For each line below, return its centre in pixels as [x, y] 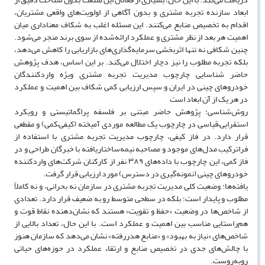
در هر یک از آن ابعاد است [209, 99]
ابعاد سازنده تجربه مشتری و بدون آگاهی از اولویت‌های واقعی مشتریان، [131, 12]
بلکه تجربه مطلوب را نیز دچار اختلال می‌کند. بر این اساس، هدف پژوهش [131, 62]
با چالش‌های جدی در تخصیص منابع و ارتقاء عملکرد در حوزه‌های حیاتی [131, 248]
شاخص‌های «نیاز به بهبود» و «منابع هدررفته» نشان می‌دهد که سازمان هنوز [131, 236]
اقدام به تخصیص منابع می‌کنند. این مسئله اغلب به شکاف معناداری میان [131, 25]
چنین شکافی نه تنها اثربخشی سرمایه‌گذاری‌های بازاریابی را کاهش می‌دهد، [131, 50]
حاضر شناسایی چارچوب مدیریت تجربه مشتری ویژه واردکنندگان [131, 75]
